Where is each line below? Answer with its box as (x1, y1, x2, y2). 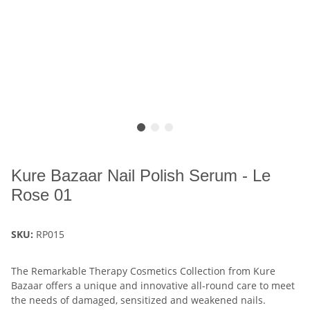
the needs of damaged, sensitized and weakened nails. (11, 293, 266, 307)
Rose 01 (11, 185, 72, 205)
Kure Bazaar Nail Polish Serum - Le (11, 166, 271, 185)
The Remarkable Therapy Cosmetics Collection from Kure (11, 264, 275, 278)
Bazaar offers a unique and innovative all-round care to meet (11, 279, 295, 293)
